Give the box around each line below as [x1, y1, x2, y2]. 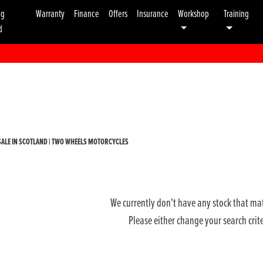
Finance [74, 7, 100, 21]
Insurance [137, 7, 169, 21]
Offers [109, 7, 128, 21]
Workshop [178, 7, 210, 21]
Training [223, 7, 249, 21]
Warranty [36, 7, 65, 21]
